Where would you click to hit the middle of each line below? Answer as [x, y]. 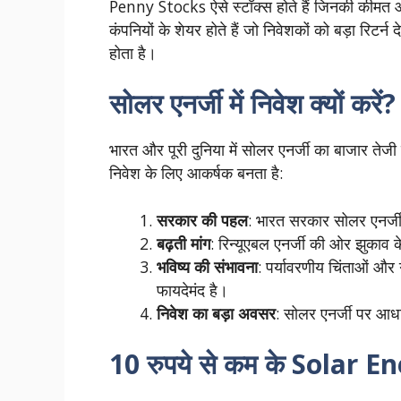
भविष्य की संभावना [207, 266]
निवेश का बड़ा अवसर [216, 313]
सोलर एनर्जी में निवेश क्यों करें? [252, 104]
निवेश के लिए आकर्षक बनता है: [196, 173]
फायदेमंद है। [192, 290]
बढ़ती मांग [183, 243]
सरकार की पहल [202, 220]
